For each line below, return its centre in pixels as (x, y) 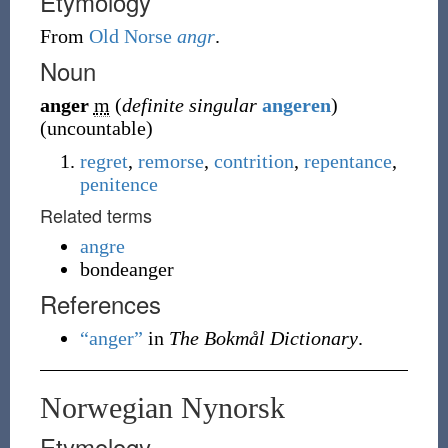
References (100, 303)
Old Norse (130, 36)
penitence (118, 184)
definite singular (189, 105)
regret (103, 161)
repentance (347, 161)
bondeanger (126, 269)
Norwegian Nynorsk (162, 407)
